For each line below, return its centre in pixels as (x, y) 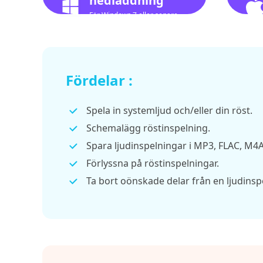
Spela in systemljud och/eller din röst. (169, 110)
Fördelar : (99, 80)
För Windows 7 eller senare (134, 15)
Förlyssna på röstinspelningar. (153, 163)
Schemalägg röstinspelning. (148, 128)
